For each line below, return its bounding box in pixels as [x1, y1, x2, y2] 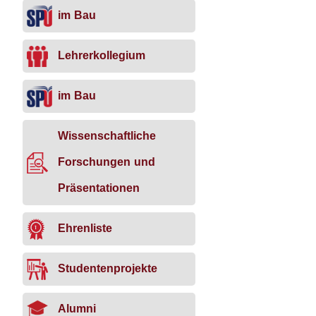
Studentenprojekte [58, 257, 158, 279]
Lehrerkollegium [58, 44, 146, 66]
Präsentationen [58, 177, 140, 199]
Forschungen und [58, 151, 156, 173]
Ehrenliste [58, 217, 113, 239]
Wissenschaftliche [58, 125, 157, 147]
